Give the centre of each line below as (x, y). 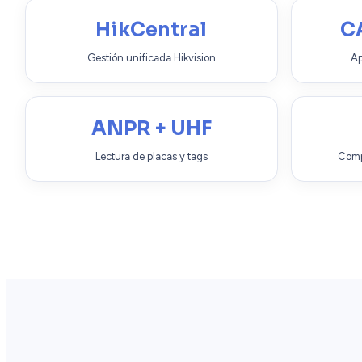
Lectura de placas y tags (151, 156)
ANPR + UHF (151, 128)
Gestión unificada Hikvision (151, 57)
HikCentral (152, 29)
